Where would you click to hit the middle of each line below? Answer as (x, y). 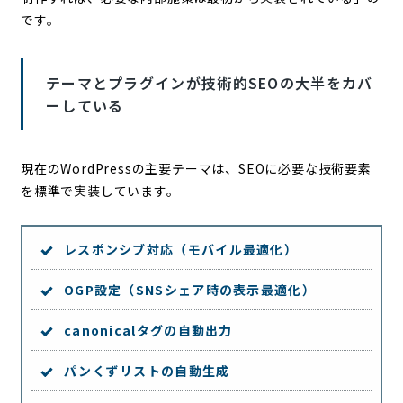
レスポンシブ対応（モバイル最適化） (181, 249)
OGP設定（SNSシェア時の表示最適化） (189, 289)
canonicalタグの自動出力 (148, 330)
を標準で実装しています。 (100, 190)
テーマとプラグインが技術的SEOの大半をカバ (209, 82)
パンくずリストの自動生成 (147, 370)
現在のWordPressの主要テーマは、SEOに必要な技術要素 (196, 168)
